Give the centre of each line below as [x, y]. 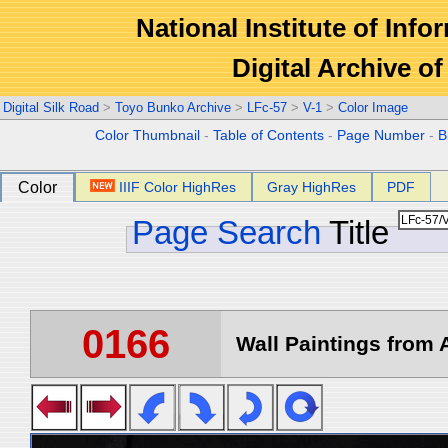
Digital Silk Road [51, 107]
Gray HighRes [312, 187]
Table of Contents [269, 135]
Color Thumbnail [148, 135]
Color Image [373, 107]
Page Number [381, 135]
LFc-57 [267, 107]
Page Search [226, 232]
